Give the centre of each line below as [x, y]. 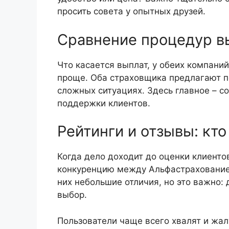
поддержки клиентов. [104, 103]
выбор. [72, 195]
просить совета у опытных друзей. [131, 12]
